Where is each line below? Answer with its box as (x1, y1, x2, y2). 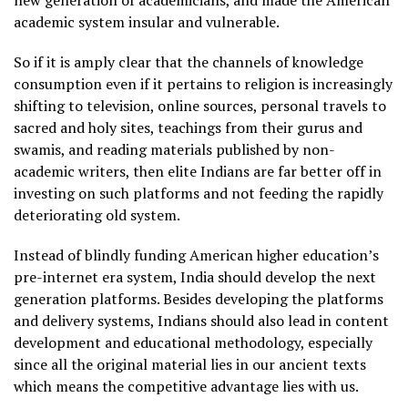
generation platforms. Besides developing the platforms (14, 289, 383, 310)
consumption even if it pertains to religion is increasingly (14, 74, 393, 95)
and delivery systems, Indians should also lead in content (14, 311, 389, 331)
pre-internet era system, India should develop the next (14, 267, 376, 288)
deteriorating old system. (14, 205, 180, 226)
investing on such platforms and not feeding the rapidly (14, 183, 383, 204)
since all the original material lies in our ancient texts (14, 354, 366, 375)
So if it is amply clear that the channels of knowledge (14, 52, 363, 73)
